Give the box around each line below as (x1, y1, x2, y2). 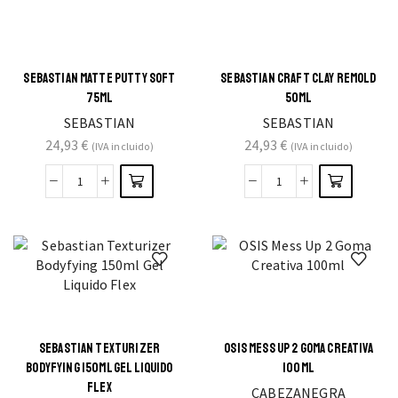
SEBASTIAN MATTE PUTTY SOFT (23, 70, 176, 86)
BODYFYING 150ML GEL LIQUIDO (26, 360, 173, 376)
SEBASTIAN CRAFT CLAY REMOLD (220, 70, 377, 86)
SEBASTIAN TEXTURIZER (38, 340, 161, 356)
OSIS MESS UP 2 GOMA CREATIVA (224, 340, 373, 356)
